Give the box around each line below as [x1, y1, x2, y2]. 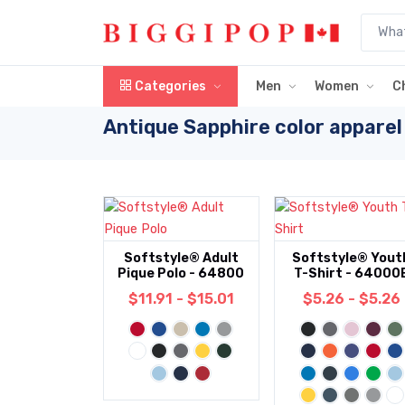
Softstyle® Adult [123, 250, 239, 266]
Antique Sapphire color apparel [103, 116, 402, 138]
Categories [132, 79, 206, 94]
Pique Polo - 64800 [118, 266, 245, 281]
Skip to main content [10, 2, 137, 17]
